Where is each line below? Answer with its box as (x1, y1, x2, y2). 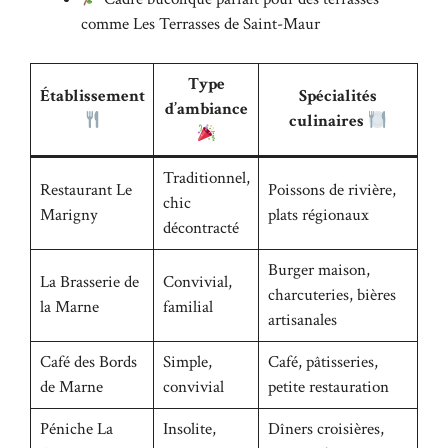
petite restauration (267, 375, 389, 398)
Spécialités (299, 84, 377, 107)
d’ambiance (164, 97, 248, 120)
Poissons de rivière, (267, 178, 396, 201)
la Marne (39, 295, 99, 318)
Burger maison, (267, 258, 370, 281)
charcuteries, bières (267, 283, 396, 306)
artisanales (267, 308, 337, 331)
